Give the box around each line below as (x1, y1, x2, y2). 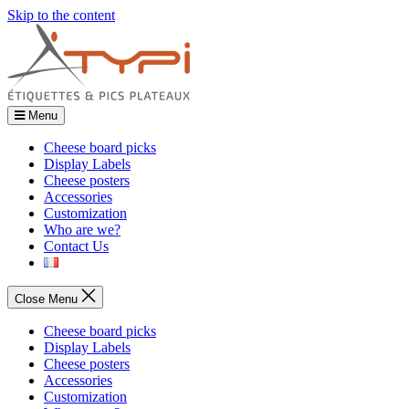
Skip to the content (7, 7, 115, 23)
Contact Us (44, 238, 109, 254)
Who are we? (44, 222, 121, 237)
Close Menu (15, 292, 78, 306)
